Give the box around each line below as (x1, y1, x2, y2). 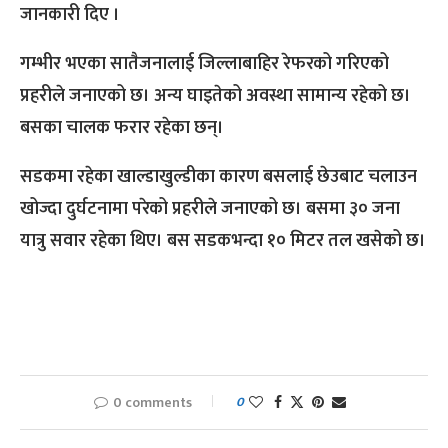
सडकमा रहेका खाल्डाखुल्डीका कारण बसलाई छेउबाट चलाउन (20, 162, 417, 193)
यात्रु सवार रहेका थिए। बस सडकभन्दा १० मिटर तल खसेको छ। (20, 226, 426, 257)
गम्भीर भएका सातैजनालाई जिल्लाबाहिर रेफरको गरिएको (20, 49, 389, 80)
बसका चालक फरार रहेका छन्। (20, 113, 224, 144)
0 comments (113, 391, 192, 415)
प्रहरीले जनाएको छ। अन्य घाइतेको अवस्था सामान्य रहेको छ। (20, 81, 411, 112)
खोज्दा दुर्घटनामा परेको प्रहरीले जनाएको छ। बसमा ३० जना (20, 194, 400, 225)
